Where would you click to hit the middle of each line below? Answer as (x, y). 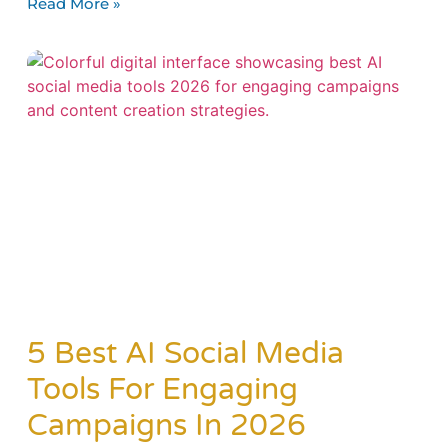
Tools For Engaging (162, 390)
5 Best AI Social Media (185, 354)
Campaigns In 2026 (166, 426)
